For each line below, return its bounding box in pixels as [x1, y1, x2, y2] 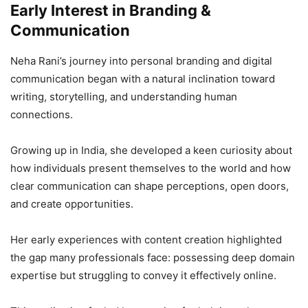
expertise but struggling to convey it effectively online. [10, 269, 279, 283]
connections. [10, 108, 76, 122]
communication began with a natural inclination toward [10, 72, 275, 86]
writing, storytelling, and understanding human [10, 90, 237, 104]
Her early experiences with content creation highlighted [10, 233, 282, 247]
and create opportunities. [10, 197, 133, 211]
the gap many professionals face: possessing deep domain [10, 251, 295, 265]
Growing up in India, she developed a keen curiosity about [10, 144, 292, 157]
